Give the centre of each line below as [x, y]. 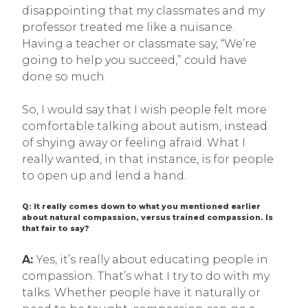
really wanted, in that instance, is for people [148, 159]
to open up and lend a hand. [104, 175]
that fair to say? [56, 228]
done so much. [64, 76]
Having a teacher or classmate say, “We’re [139, 43]
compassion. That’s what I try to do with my [146, 276]
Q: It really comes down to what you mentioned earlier [141, 206]
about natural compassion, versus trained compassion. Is [147, 217]
